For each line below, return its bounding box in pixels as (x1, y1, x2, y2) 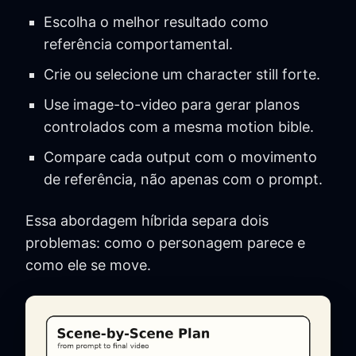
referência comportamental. (43, 36, 233, 53)
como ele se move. (25, 257, 151, 274)
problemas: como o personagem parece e (25, 234, 305, 252)
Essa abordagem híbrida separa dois (25, 212, 269, 230)
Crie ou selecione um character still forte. (43, 66, 320, 83)
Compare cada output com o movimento (43, 149, 317, 166)
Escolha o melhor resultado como (43, 14, 269, 31)
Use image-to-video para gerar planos (43, 96, 300, 114)
